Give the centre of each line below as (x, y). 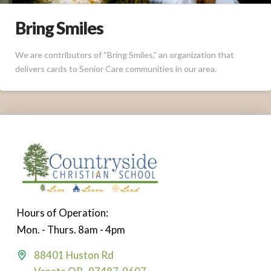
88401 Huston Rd (73, 255)
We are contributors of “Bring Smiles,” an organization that (125, 54)
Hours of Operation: (63, 212)
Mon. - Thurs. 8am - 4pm (71, 229)
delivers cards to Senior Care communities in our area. (116, 68)
